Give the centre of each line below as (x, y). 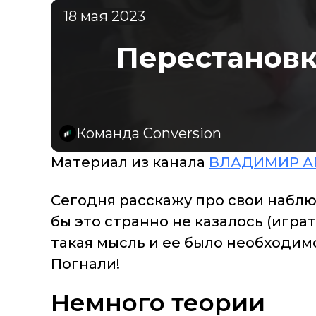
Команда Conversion (149, 134)
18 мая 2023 (104, 17)
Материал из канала (130, 163)
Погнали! (85, 264)
